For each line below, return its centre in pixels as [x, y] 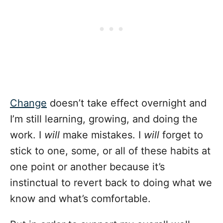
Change [28, 103]
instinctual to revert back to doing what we [111, 183]
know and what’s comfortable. [80, 199]
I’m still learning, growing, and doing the [104, 119]
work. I [27, 135]
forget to [181, 135]
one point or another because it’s [87, 167]
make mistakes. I [102, 135]
